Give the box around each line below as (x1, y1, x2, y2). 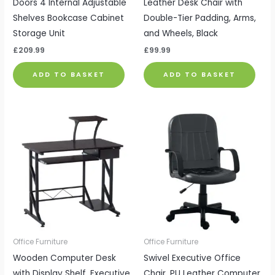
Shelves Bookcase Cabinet (13, 12, 125, 24)
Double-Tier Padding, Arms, (144, 12, 256, 24)
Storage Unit (13, 27, 66, 39)
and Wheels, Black (144, 27, 218, 39)
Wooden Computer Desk (13, 252, 117, 264)
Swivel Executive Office (144, 252, 241, 264)
